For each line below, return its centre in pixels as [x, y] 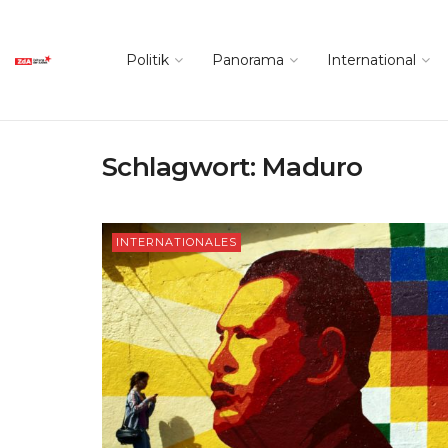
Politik [147, 60]
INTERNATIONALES [176, 242]
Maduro [312, 167]
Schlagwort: [182, 167]
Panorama [248, 60]
